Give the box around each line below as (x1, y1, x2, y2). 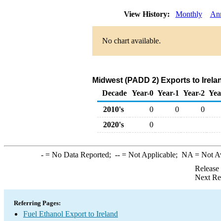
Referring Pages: (14, 199, 61, 207)
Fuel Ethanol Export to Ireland (23, 210, 118, 218)
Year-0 (132, 89, 153, 97)
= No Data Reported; (43, 150, 115, 159)
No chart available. (102, 37, 161, 45)
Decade (102, 89, 127, 97)
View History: (121, 10, 174, 18)
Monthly (175, 10, 202, 18)
